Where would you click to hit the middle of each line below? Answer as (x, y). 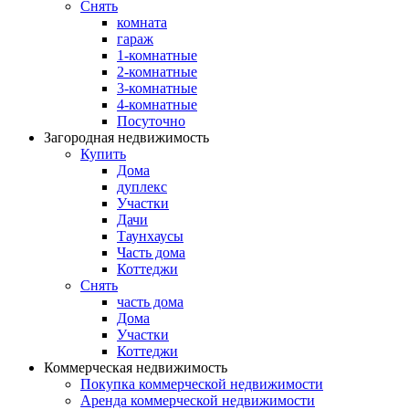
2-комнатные (157, 72)
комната (142, 22)
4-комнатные (157, 105)
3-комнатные (157, 88)
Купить (103, 154)
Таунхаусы (150, 236)
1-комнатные (157, 55)
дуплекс (142, 187)
